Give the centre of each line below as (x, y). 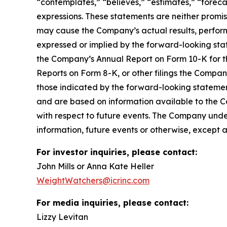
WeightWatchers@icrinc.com (93, 180)
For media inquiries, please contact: (112, 203)
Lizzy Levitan (62, 217)
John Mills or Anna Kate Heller (95, 166)
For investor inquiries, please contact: (117, 152)
